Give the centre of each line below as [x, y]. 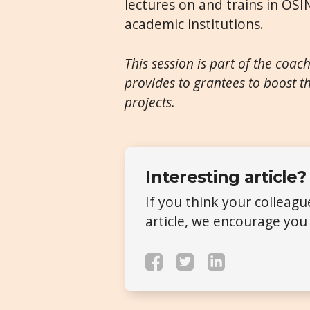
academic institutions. [194, 24]
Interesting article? [226, 176]
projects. [150, 102]
